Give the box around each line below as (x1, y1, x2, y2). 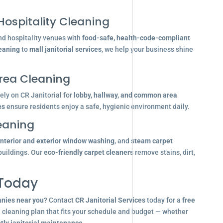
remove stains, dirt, (133, 148, 195, 156)
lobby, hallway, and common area (73, 91, 177, 99)
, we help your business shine (101, 45, 193, 53)
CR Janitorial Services (75, 196, 145, 204)
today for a (145, 196, 182, 204)
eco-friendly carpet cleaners (43, 148, 133, 156)
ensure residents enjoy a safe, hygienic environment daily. (4, 103, 190, 111)
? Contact (43, 196, 75, 204)
